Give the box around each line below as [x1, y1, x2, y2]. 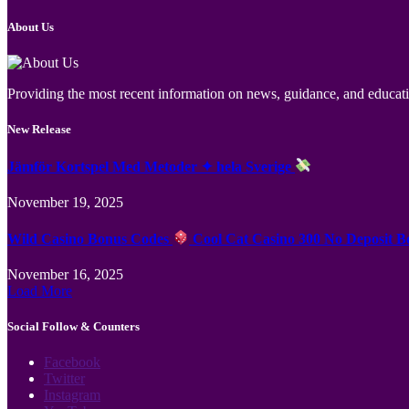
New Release [7, 122, 71, 137]
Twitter [44, 371, 85, 387]
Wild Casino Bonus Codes [7, 230, 173, 246]
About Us [7, 20, 54, 35]
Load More [7, 282, 72, 299]
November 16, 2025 [7, 266, 123, 282]
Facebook [44, 354, 100, 371]
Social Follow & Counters [7, 320, 140, 333]
